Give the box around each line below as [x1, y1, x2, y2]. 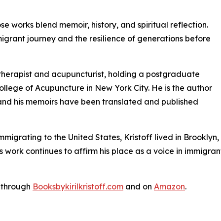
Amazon [154, 182, 185, 192]
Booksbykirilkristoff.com [33, 182, 123, 192]
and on [123, 182, 154, 192]
